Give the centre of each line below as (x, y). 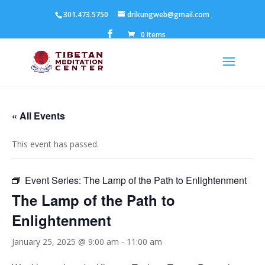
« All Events (38, 116)
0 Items (153, 35)
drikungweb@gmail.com (169, 14)
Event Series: (54, 180)
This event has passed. (55, 144)
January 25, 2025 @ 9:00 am (65, 242)
